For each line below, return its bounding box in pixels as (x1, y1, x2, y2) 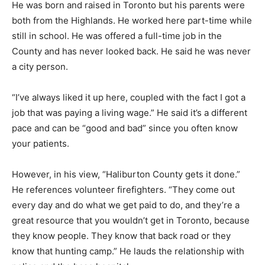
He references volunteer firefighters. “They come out (12, 184, 235, 196)
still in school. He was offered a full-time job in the (12, 30, 222, 42)
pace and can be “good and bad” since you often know (12, 122, 238, 134)
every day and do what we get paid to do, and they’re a (12, 199, 240, 211)
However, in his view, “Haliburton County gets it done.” (12, 169, 240, 180)
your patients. (12, 138, 69, 150)
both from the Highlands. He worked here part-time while (12, 15, 252, 27)
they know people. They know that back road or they (12, 230, 231, 242)
